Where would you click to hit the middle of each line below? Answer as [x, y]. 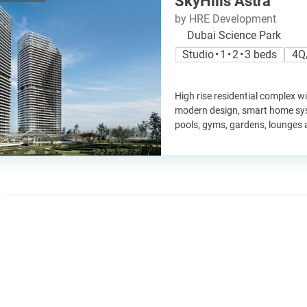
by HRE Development [225, 19]
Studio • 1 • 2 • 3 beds [230, 54]
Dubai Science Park [234, 35]
